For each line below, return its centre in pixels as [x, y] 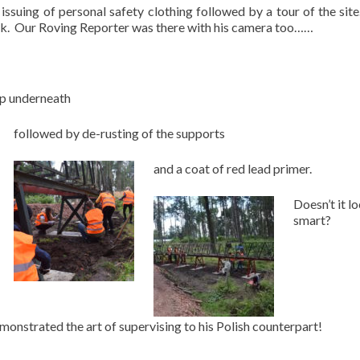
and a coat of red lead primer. [233, 168]
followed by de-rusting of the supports [119, 133]
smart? [312, 220]
